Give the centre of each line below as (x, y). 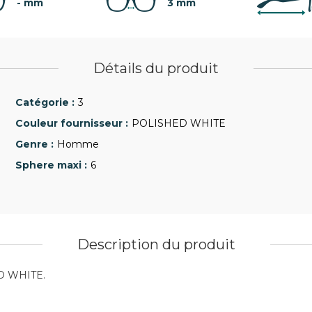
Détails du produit (156, 68)
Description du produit (156, 244)
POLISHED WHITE (179, 123)
